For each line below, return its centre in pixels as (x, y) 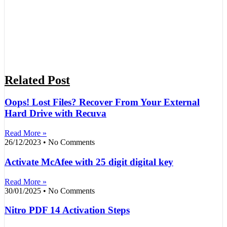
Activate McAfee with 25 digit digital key (89, 162)
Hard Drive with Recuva (55, 113)
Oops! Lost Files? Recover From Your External (102, 102)
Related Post (37, 80)
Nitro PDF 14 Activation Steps (67, 210)
